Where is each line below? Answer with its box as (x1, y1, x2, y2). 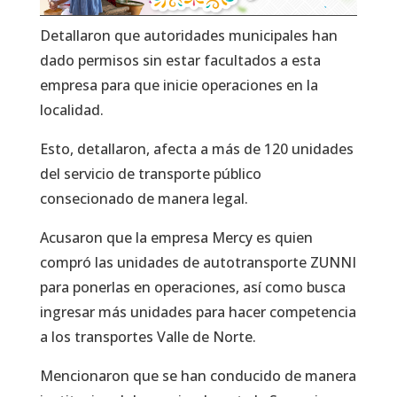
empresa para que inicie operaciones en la (39, 74, 318, 95)
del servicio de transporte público (39, 163, 261, 183)
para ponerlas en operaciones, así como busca (39, 276, 346, 297)
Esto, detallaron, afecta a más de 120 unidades (39, 138, 354, 159)
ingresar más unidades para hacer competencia (39, 301, 356, 322)
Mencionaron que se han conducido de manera (39, 365, 356, 385)
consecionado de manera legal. (39, 188, 248, 208)
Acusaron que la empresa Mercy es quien (39, 227, 313, 247)
